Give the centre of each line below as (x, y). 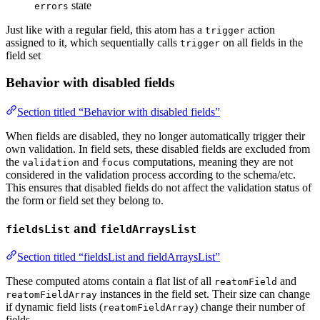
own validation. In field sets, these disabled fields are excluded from (158, 149)
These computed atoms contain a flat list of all (110, 281)
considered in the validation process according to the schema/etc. (151, 174)
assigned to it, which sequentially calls (93, 42)
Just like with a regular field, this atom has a (105, 29)
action (260, 29)
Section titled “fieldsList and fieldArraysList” (119, 257)
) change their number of (250, 307)
